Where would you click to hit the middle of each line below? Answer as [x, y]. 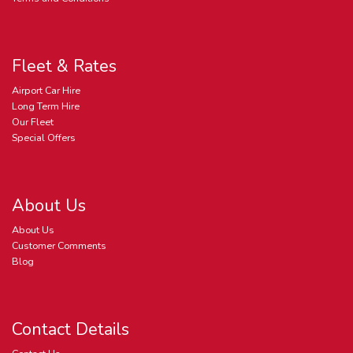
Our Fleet [33, 121]
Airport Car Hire [46, 90]
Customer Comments [59, 245]
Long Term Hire [46, 106]
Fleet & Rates [64, 66]
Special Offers [44, 137]
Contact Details [71, 329]
